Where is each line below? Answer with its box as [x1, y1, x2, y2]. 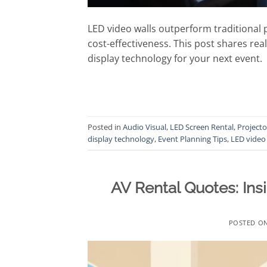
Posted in [88, 121, 123, 132]
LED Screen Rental [170, 121, 234, 132]
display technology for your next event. [88, 52, 262, 66]
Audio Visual [123, 121, 166, 132]
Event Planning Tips [158, 133, 227, 144]
